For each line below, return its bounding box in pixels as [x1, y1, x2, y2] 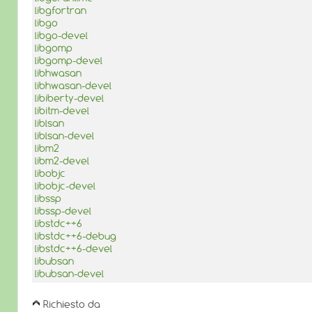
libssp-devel [35, 204, 91, 217]
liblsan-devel [35, 129, 94, 142]
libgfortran [35, 3, 86, 17]
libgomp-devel [35, 54, 102, 67]
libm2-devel [35, 154, 89, 167]
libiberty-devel [35, 91, 104, 104]
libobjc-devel [35, 179, 95, 192]
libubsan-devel [35, 267, 104, 280]
